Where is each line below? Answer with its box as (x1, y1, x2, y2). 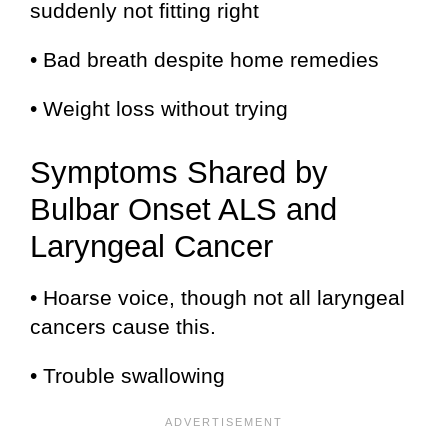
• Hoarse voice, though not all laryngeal (30, 286, 405, 310)
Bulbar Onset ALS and (30, 191, 337, 227)
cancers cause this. (30, 315, 216, 339)
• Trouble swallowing (30, 364, 225, 388)
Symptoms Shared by (30, 154, 328, 190)
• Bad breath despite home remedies (30, 47, 379, 71)
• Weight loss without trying (30, 96, 288, 120)
